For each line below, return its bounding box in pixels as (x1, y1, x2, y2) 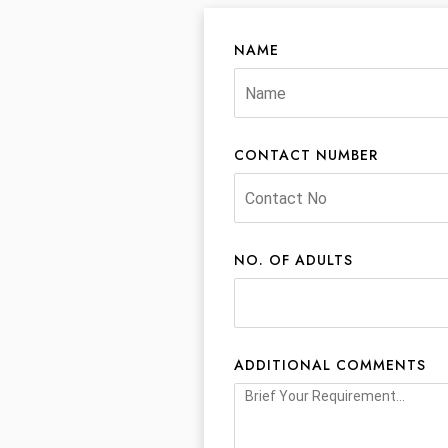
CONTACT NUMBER (234, 145, 378, 166)
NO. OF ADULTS (234, 250, 353, 271)
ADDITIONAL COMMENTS (234, 355, 426, 376)
